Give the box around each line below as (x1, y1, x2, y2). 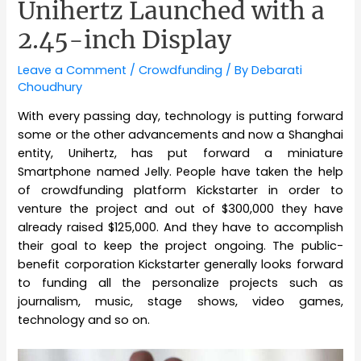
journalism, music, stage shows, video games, (18, 293, 343, 310)
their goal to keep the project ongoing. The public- (18, 238, 343, 255)
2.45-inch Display (18, 23, 232, 55)
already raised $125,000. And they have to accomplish (18, 219, 343, 236)
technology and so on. (18, 312, 151, 329)
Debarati (251, 61, 303, 78)
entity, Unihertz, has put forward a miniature (18, 145, 343, 162)
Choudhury (18, 78, 83, 95)
